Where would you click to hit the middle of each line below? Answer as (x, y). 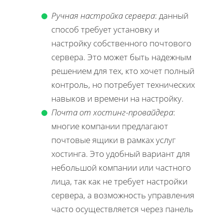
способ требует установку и (105, 29)
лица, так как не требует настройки (119, 181)
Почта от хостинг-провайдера (112, 112)
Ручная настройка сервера (103, 15)
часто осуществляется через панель (122, 209)
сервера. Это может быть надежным (121, 57)
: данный (172, 15)
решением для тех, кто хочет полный (123, 71)
